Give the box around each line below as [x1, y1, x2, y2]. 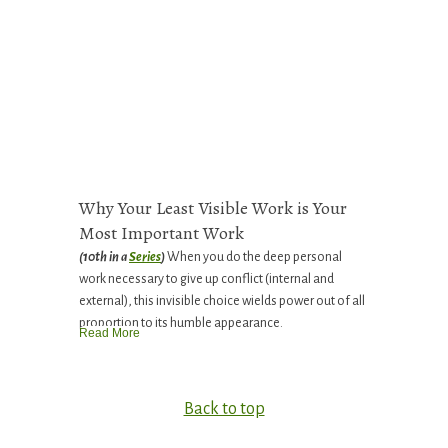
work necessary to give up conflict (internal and [79, 272, 334, 287]
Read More [79, 326, 140, 341]
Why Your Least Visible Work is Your [79, 196, 347, 221]
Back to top [183, 400, 265, 419]
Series [129, 250, 161, 265]
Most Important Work [79, 221, 244, 246]
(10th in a [79, 250, 129, 265]
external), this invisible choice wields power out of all [79, 294, 365, 309]
